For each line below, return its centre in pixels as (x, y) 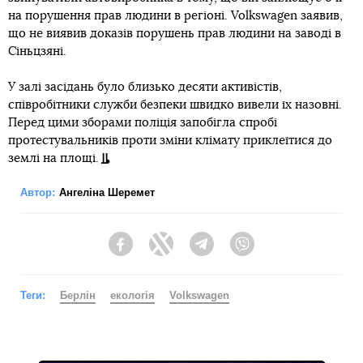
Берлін (78, 295)
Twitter (190, 252)
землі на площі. (53, 158)
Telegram (238, 252)
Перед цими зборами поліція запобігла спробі (143, 122)
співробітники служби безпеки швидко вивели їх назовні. (175, 105)
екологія (132, 295)
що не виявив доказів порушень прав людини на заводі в (175, 33)
